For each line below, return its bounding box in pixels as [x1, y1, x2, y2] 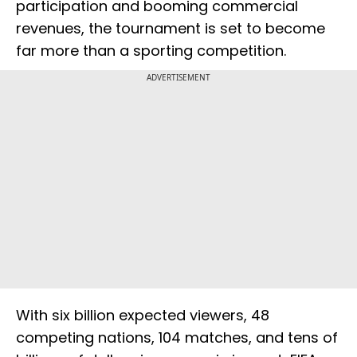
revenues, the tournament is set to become [16, 18, 325, 39]
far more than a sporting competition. [16, 41, 286, 61]
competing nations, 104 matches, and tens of [16, 328, 338, 348]
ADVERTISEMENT [147, 72, 210, 84]
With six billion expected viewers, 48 [16, 305, 269, 326]
